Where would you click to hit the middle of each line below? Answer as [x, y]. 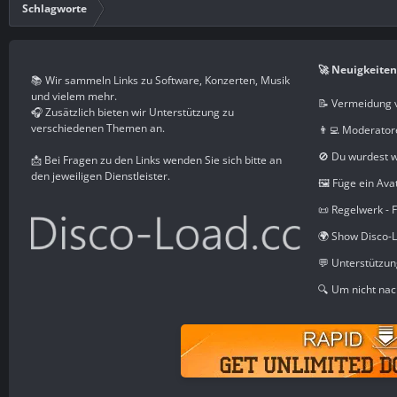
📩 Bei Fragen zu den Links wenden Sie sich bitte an [156, 160]
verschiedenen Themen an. [98, 128]
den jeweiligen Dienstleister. [101, 176]
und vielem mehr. [74, 96]
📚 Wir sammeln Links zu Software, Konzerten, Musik [160, 80]
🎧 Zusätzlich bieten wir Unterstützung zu [132, 112]
